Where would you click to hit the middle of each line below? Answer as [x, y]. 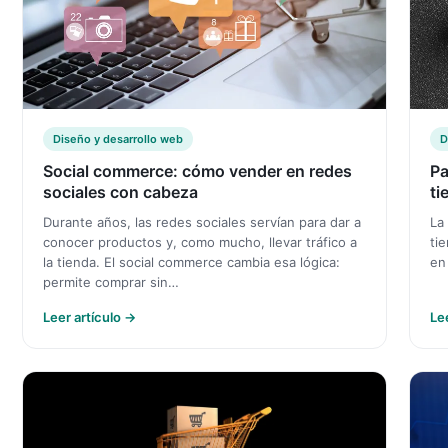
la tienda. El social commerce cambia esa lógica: [191, 261]
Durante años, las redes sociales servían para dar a [202, 221]
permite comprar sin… [111, 281]
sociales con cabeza [120, 191]
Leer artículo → [89, 316]
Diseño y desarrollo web [118, 138]
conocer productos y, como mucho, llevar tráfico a [200, 241]
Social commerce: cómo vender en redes [197, 170]
